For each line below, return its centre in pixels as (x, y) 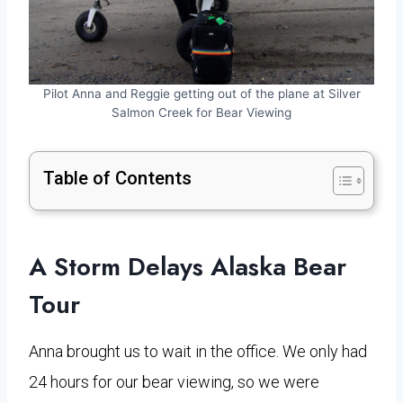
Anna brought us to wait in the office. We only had (198, 351)
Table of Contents (117, 178)
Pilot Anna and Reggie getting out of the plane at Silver (201, 93)
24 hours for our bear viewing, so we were (174, 381)
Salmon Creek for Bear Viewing (201, 112)
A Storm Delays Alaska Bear (188, 266)
